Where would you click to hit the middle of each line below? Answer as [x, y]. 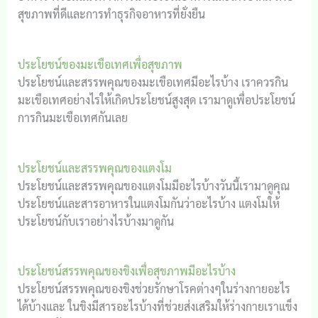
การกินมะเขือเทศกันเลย [72, 117]
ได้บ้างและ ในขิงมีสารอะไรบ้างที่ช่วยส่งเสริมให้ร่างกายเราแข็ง [157, 307]
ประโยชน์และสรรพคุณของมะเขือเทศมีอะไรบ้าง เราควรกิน [153, 82]
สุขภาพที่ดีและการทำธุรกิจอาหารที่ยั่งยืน [111, 14]
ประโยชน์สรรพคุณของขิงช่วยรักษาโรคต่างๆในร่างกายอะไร [154, 289]
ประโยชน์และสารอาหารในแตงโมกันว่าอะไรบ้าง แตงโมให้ [148, 203]
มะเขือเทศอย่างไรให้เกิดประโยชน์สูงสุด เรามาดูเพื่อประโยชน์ [156, 99]
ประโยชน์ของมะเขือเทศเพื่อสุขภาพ [100, 64]
